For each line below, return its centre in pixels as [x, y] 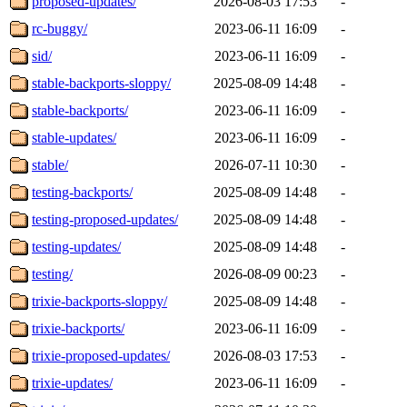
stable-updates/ [74, 137]
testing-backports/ [82, 192]
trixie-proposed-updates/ [101, 355]
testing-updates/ [76, 246]
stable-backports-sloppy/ [101, 83]
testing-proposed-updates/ [105, 219]
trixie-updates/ [72, 382]
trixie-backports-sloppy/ [99, 301]
